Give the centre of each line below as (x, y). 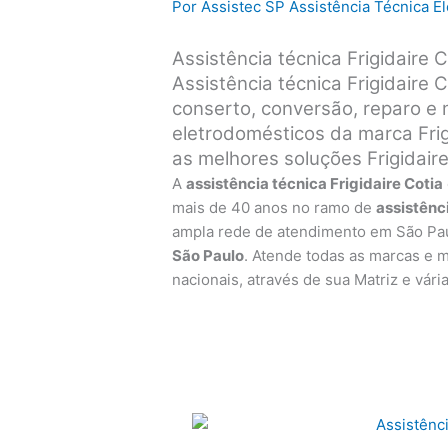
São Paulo (208, 256)
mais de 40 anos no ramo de (274, 208)
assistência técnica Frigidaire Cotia (315, 184)
